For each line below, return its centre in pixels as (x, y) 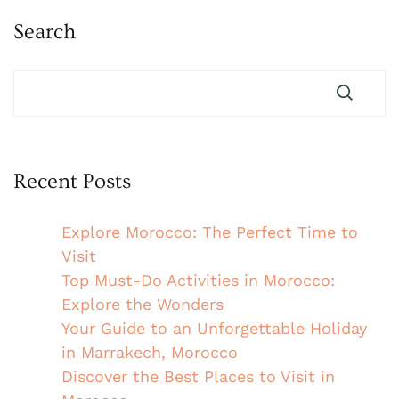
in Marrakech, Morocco (150, 352)
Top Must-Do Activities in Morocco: (198, 280)
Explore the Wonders (142, 304)
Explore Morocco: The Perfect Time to (210, 232)
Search (45, 31)
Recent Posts (72, 181)
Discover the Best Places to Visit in (198, 376)
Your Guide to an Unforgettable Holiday (214, 328)
